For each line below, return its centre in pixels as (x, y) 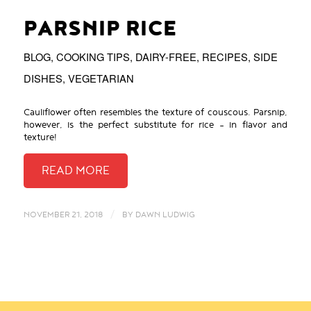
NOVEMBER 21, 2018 (63, 214)
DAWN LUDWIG (165, 214)
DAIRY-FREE (166, 56)
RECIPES (225, 56)
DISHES (43, 78)
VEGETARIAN (101, 78)
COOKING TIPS (93, 56)
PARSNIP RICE (100, 28)
